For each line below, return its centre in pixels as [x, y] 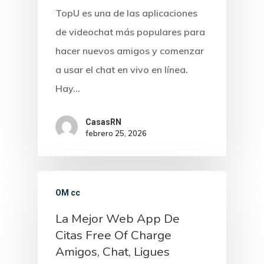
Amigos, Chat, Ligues [113, 251]
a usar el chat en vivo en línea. [122, 70]
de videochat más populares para [130, 32]
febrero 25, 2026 [116, 133]
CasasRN [103, 122]
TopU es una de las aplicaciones [126, 13]
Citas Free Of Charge [113, 235]
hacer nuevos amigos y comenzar [130, 51]
